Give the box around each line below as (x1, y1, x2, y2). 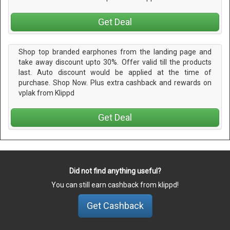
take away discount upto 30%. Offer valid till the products (18, 57, 212, 66)
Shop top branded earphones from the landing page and (18, 47, 212, 56)
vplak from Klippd (18, 88, 74, 97)
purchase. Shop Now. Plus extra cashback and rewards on (18, 78, 212, 87)
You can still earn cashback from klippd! (51, 181, 179, 189)
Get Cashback (86, 200, 144, 212)
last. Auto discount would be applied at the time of (18, 68, 212, 76)
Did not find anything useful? (69, 167, 161, 176)
